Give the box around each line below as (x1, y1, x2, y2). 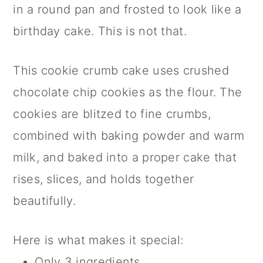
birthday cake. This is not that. (13, 24, 187, 39)
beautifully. (13, 194, 76, 208)
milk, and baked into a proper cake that (13, 150, 237, 165)
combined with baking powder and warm (13, 129, 245, 143)
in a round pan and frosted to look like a (13, 2, 242, 17)
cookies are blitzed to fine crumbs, (13, 107, 211, 122)
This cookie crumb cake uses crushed (13, 63, 229, 78)
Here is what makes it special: (13, 233, 184, 248)
